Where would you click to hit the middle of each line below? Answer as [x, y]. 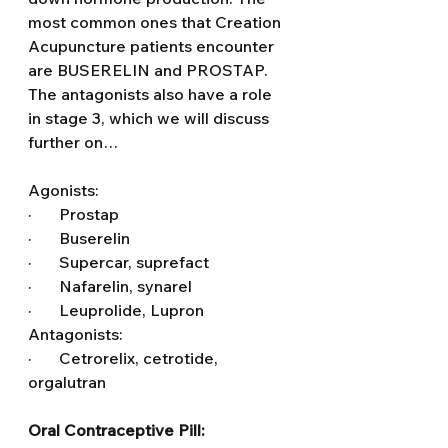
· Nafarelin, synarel [110, 286]
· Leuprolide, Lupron [116, 310]
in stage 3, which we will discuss [150, 118]
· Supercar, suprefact [118, 262]
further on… [73, 142]
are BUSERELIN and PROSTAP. [150, 70]
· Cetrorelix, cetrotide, [125, 358]
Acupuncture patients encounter [153, 46]
